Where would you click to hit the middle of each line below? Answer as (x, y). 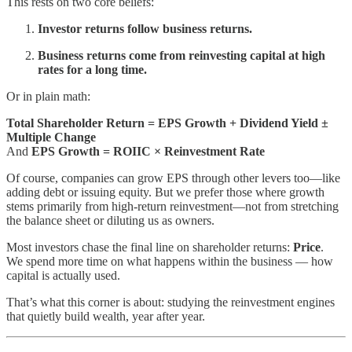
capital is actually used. (63, 276)
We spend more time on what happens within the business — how (170, 262)
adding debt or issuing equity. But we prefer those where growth (165, 192)
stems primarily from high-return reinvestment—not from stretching (172, 207)
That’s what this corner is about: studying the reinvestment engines (170, 302)
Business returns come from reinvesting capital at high (181, 56)
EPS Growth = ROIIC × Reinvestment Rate (148, 152)
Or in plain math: (48, 97)
